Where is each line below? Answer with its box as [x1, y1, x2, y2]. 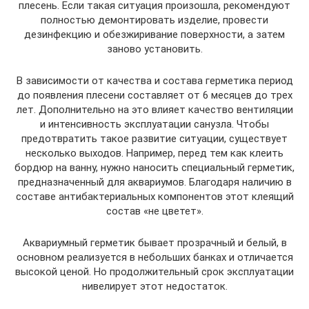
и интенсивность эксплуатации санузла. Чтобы [40, 118, 269, 130]
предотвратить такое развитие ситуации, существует [21, 132, 288, 145]
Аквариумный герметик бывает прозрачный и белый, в [22, 237, 287, 249]
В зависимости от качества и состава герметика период [16, 74, 293, 87]
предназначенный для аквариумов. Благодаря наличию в [17, 176, 292, 188]
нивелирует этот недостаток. [81, 280, 228, 292]
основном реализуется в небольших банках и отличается [16, 251, 293, 263]
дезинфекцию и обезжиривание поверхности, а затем [24, 28, 285, 41]
